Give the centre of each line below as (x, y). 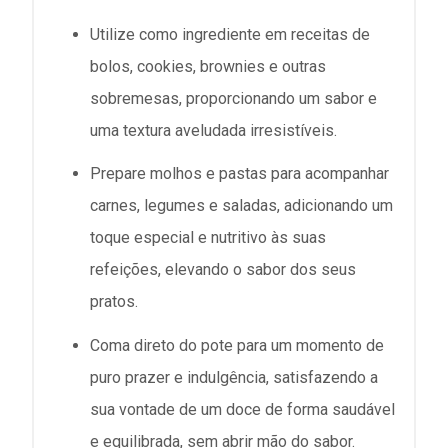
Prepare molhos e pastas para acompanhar (239, 174)
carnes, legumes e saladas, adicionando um (241, 206)
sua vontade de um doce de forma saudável (242, 409)
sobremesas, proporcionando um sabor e (233, 99)
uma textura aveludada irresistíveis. (213, 131)
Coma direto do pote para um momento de (237, 345)
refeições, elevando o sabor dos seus (223, 270)
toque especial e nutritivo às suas (208, 238)
